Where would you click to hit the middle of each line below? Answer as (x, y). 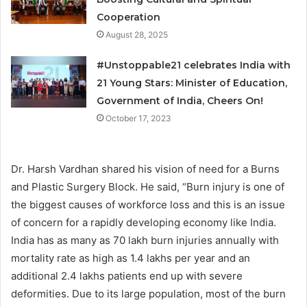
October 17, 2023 (139, 118)
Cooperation (129, 17)
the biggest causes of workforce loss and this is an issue (148, 204)
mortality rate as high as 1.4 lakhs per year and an (131, 258)
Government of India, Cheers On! (180, 100)
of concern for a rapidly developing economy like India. (144, 222)
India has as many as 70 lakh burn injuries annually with (145, 240)
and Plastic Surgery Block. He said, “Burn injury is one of (148, 186)
